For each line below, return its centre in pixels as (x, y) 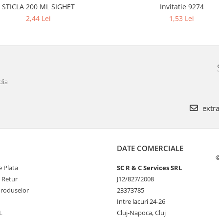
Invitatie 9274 (182, 7)
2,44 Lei (38, 19)
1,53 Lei (182, 19)
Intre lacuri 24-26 (141, 202)
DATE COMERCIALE (150, 148)
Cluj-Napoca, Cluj (141, 213)
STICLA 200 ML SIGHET (38, 7)
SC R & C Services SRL (149, 168)
